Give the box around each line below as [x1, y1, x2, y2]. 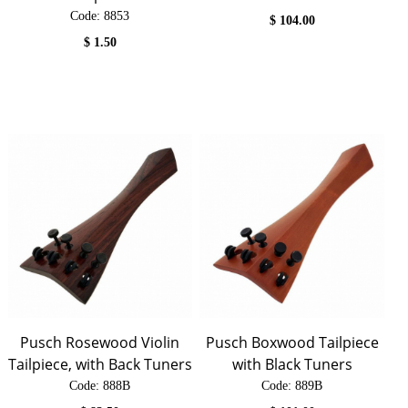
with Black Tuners [231, 354, 352, 375]
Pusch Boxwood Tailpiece [205, 332, 379, 353]
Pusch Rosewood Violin [20, 332, 180, 353]
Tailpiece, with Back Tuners [7, 354, 192, 375]
